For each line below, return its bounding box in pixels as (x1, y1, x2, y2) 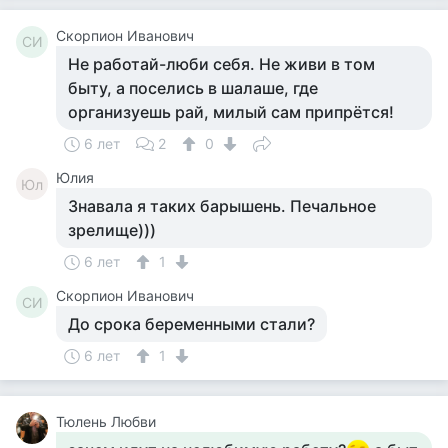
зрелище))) (68, 220, 156, 240)
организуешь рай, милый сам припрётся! (68, 102, 394, 122)
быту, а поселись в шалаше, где (68, 78, 318, 98)
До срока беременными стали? (68, 314, 315, 334)
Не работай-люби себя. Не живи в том (68, 54, 375, 74)
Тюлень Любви (56, 413, 156, 430)
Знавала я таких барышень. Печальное (68, 196, 376, 216)
